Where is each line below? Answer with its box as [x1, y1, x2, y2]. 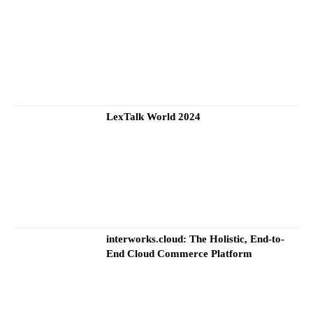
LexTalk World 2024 [106, 110, 201, 122]
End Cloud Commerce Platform [106, 248, 253, 260]
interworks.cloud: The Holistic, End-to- [106, 233, 285, 245]
